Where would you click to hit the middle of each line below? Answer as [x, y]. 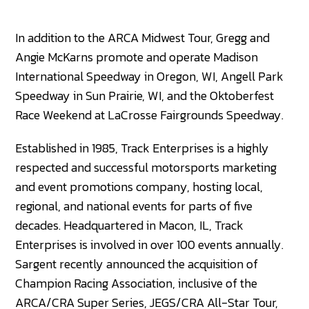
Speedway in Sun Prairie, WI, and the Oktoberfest [145, 95]
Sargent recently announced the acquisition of [137, 263]
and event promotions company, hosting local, [139, 186]
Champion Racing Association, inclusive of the [137, 283]
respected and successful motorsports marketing [146, 167]
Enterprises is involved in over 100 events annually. [150, 244]
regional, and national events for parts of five [134, 206]
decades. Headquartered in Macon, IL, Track [130, 225]
